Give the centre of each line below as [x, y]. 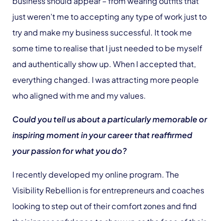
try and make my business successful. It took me [102, 32]
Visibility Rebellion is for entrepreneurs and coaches [108, 190]
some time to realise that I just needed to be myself [107, 48]
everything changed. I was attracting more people [106, 80]
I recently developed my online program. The [96, 174]
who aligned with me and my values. [81, 95]
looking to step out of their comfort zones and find [105, 206]
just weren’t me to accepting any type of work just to [110, 17]
